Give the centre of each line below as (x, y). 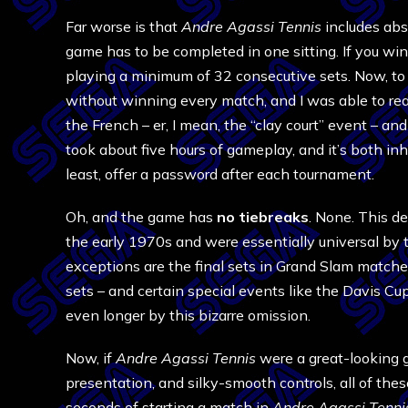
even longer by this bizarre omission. (188, 315)
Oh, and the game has (141, 217)
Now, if (91, 358)
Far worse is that (123, 26)
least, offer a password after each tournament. (220, 174)
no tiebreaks (263, 217)
